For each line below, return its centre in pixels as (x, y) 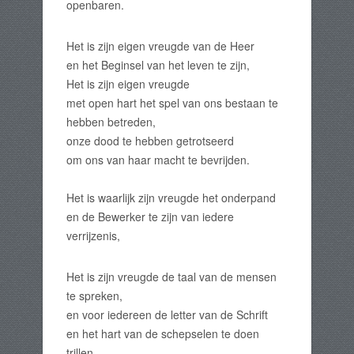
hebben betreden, (111, 122)
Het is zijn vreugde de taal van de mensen (171, 277)
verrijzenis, (93, 235)
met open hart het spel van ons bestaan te (172, 103)
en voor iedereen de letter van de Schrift (167, 314)
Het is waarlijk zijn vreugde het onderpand (171, 198)
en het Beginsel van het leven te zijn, (158, 65)
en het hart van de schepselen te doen (163, 333)
